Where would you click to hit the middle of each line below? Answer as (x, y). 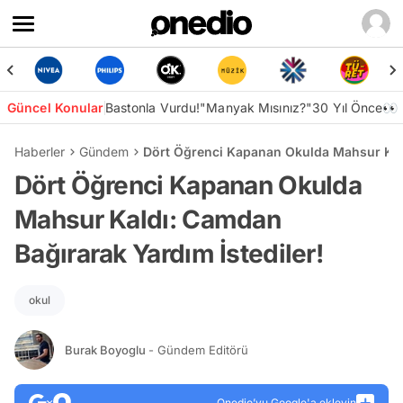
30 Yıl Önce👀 (355, 107)
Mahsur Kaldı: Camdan (148, 219)
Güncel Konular (56, 107)
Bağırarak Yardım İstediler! (169, 254)
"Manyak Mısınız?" (256, 107)
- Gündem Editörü (198, 349)
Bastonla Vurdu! (152, 107)
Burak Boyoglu (107, 349)
